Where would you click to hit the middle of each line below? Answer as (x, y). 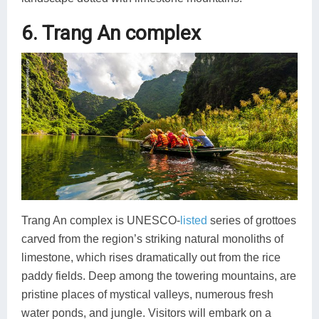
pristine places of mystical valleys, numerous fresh (147, 295)
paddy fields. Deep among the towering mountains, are (159, 276)
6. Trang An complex (111, 33)
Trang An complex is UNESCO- (101, 221)
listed (194, 221)
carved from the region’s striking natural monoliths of (152, 239)
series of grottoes (252, 221)
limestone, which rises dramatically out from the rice (151, 258)
